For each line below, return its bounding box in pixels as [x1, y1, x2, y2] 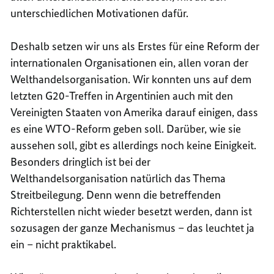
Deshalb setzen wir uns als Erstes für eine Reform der [10, 39, 260, 53]
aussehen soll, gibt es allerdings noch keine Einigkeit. [10, 138, 257, 152]
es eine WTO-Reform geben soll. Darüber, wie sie [10, 121, 242, 136]
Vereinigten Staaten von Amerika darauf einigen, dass [10, 105, 259, 119]
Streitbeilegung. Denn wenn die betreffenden [10, 187, 221, 202]
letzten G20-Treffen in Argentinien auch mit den [10, 88, 234, 103]
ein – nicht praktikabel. [10, 237, 117, 251]
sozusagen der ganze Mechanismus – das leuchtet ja [10, 220, 255, 235]
